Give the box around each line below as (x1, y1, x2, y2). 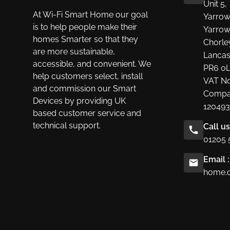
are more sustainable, (33, 46, 115, 56)
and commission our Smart (33, 83, 136, 93)
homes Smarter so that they (33, 34, 138, 44)
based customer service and (33, 108, 141, 118)
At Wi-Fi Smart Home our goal (33, 9, 148, 20)
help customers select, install (33, 71, 143, 81)
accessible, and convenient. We (33, 59, 151, 69)
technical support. (33, 120, 101, 130)
